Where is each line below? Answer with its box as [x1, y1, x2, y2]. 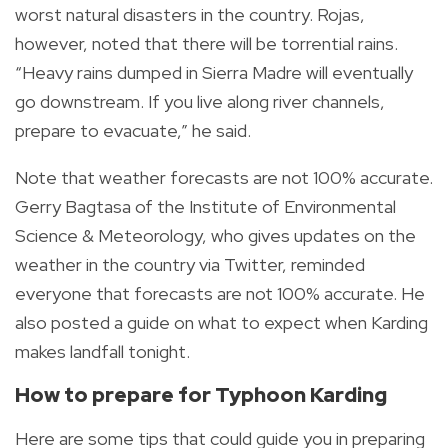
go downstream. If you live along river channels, [15, 89, 385, 113]
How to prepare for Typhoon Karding [15, 380, 387, 408]
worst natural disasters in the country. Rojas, [15, 2, 365, 26]
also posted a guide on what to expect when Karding [15, 310, 428, 334]
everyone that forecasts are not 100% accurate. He [15, 281, 425, 305]
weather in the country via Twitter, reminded [15, 252, 365, 276]
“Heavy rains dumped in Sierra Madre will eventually [15, 60, 413, 84]
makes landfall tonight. [15, 339, 190, 363]
